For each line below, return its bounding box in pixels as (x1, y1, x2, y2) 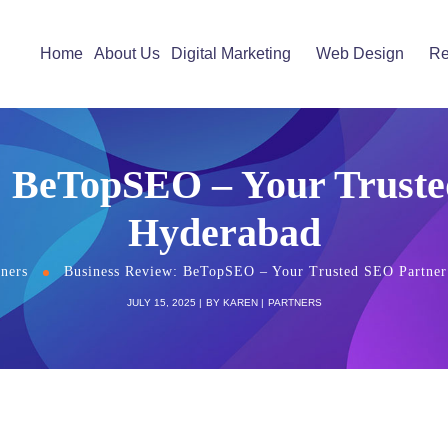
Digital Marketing (170, 45, 291, 62)
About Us (93, 45, 160, 62)
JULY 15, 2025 (126, 297, 196, 308)
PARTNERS (267, 297, 322, 308)
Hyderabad (127, 210, 321, 255)
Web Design (315, 45, 404, 62)
